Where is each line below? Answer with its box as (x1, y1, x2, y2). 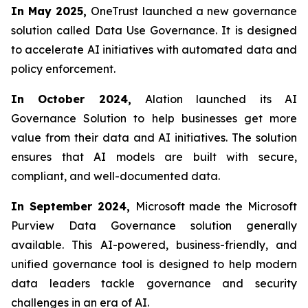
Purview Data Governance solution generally (11, 219, 297, 233)
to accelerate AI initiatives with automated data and (11, 43, 297, 57)
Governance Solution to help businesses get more (11, 111, 297, 126)
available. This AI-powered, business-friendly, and (11, 238, 297, 252)
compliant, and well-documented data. (11, 169, 220, 184)
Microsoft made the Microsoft (135, 199, 297, 214)
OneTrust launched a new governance (91, 4, 298, 19)
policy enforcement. (11, 62, 115, 76)
